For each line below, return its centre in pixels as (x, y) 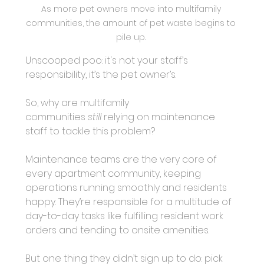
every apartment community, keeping (114, 174)
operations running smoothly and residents (127, 188)
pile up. (132, 37)
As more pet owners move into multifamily (132, 9)
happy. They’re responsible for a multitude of (129, 202)
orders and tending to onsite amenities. (117, 230)
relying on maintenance (160, 117)
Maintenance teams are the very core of (122, 160)
